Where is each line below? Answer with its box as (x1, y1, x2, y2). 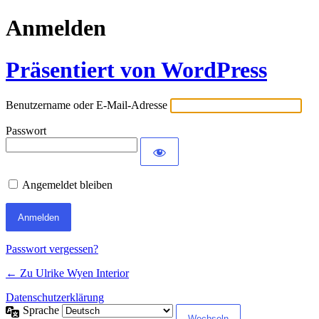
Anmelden (6, 15, 106, 41)
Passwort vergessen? (6, 243, 98, 256)
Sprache (23, 304, 62, 317)
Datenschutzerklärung (6, 291, 104, 304)
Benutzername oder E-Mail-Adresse (6, 99, 167, 112)
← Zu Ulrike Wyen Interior (6, 267, 129, 280)
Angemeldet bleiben (22, 179, 113, 192)
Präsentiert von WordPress (6, 56, 267, 83)
